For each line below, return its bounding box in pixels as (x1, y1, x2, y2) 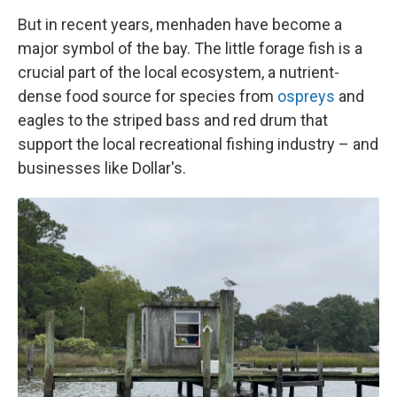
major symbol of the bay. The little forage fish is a (18, 39, 362, 58)
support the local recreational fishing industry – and (18, 135, 378, 153)
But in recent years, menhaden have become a (18, 15, 342, 34)
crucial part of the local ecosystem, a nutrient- (18, 63, 339, 82)
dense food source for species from (18, 87, 277, 105)
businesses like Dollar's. (18, 159, 186, 177)
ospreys (277, 87, 335, 105)
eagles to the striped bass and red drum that (18, 111, 328, 129)
